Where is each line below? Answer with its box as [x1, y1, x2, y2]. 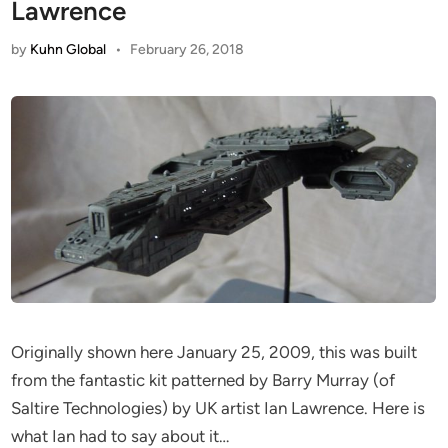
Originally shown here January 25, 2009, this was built [11, 341, 418, 362]
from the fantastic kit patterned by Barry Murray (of [11, 369, 396, 390]
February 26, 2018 [129, 40, 244, 58]
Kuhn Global [30, 40, 107, 58]
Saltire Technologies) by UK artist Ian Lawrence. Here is [11, 397, 426, 418]
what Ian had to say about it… [11, 425, 230, 446]
